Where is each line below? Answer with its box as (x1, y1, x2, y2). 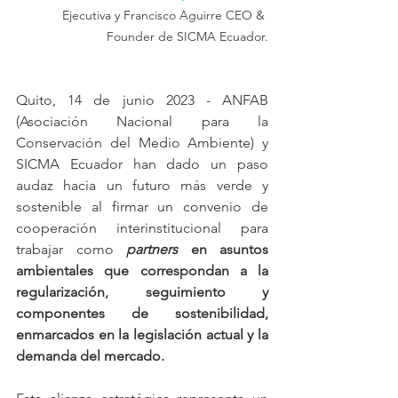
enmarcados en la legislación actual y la (16, 326, 268, 343)
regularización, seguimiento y (16, 283, 268, 300)
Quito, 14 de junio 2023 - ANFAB (16, 92, 268, 108)
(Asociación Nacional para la (16, 113, 268, 130)
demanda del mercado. (16, 347, 164, 364)
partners (126, 241, 191, 258)
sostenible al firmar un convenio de (16, 198, 268, 215)
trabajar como (16, 241, 126, 258)
